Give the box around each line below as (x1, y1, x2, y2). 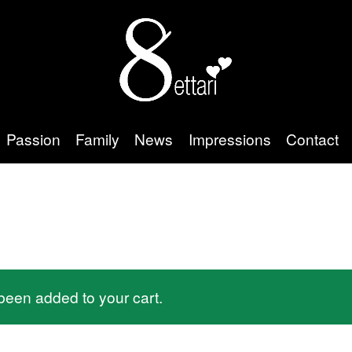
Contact (285, 127, 339, 149)
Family (75, 127, 120, 149)
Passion (6, 127, 61, 149)
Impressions (188, 127, 271, 149)
